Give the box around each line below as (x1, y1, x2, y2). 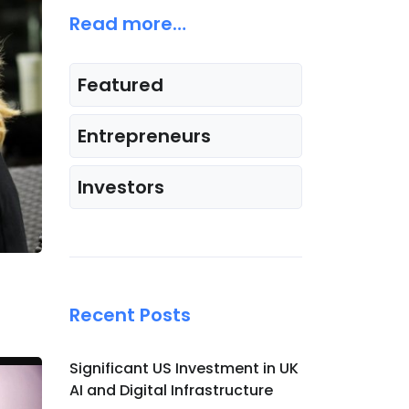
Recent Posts (69, 302, 191, 328)
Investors (78, 174, 164, 200)
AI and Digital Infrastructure (69, 380, 273, 401)
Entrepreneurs (78, 123, 211, 149)
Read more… (69, 11, 186, 37)
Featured (78, 72, 163, 98)
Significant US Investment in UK (69, 358, 299, 379)
